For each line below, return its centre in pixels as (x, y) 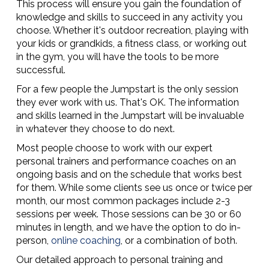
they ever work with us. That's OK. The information (127, 103)
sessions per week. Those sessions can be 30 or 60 (128, 214)
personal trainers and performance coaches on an (126, 162)
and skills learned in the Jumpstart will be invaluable (130, 116)
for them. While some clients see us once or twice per (134, 188)
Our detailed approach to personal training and (119, 260)
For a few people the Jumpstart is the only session (127, 89)
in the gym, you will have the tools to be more (117, 57)
